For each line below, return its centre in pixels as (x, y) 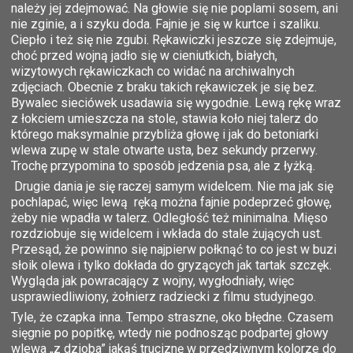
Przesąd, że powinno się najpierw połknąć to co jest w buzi (174, 249)
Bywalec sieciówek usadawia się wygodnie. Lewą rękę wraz (176, 102)
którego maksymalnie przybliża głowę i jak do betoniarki (165, 134)
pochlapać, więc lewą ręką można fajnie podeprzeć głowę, (171, 202)
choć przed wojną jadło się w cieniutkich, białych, (144, 55)
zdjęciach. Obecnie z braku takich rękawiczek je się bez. (164, 87)
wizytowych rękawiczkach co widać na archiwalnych (153, 71)
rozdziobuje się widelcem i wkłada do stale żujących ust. (167, 233)
